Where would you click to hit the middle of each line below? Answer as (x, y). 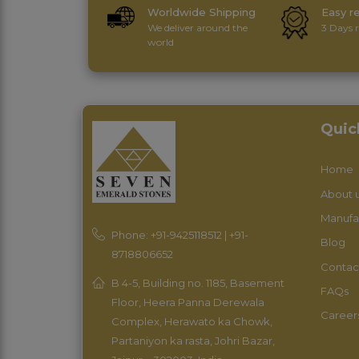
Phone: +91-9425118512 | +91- (180, 234)
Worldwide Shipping (201, 12)
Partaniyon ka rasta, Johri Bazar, (193, 340)
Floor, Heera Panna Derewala (188, 302)
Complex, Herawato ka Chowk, (192, 321)
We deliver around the (197, 28)
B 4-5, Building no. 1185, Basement (198, 282)
